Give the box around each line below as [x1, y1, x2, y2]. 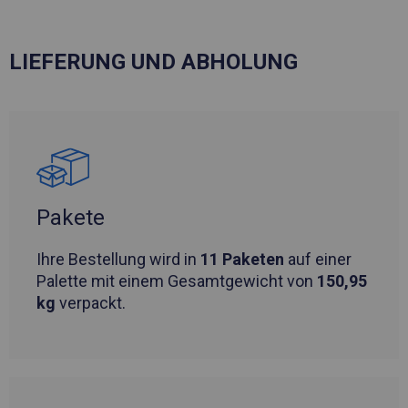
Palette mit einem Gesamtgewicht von [36, 271, 317, 291]
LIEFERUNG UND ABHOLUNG [9, 49, 298, 76]
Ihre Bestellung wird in [36, 250, 200, 270]
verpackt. [56, 293, 126, 313]
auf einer [284, 250, 352, 270]
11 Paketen [200, 250, 284, 270]
